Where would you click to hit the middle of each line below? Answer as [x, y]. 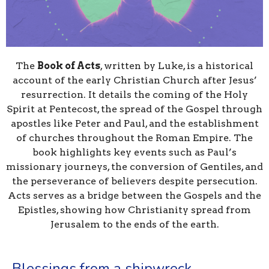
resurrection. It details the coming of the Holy [134, 95]
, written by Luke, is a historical [177, 66]
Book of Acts [69, 66]
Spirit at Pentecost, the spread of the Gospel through [134, 109]
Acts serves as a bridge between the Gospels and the [134, 196]
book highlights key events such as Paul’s [134, 153]
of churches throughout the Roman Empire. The [134, 138]
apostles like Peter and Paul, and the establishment [134, 124]
